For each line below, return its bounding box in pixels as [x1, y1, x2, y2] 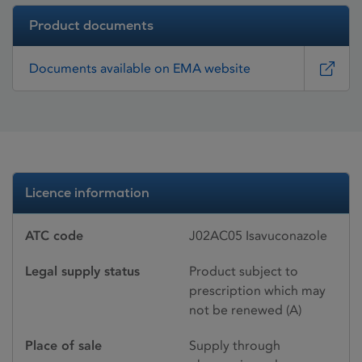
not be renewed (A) [189, 302, 301, 318]
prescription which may [189, 283, 326, 299]
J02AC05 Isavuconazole [189, 228, 327, 244]
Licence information [25, 184, 149, 202]
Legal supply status [25, 263, 140, 280]
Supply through [189, 338, 280, 354]
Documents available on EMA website [29, 60, 250, 76]
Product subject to [189, 263, 298, 280]
